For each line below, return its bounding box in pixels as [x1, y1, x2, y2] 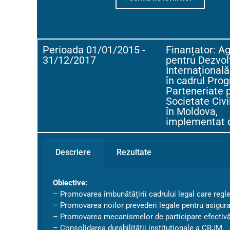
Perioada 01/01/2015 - [43, 44, 145, 56]
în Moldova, [165, 105, 218, 118]
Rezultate [117, 147, 151, 157]
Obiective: [53, 178, 87, 187]
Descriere [55, 147, 91, 157]
